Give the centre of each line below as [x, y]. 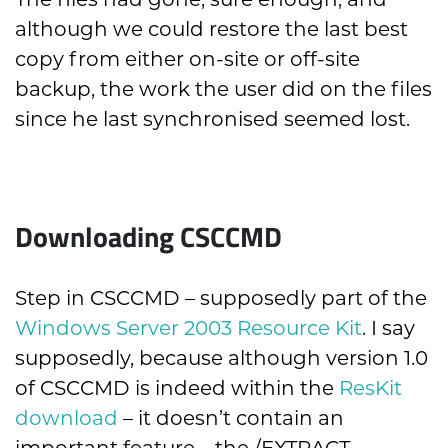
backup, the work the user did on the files [223, 90]
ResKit [370, 389]
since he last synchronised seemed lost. [212, 120]
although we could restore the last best [211, 30]
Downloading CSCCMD [148, 235]
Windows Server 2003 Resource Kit [188, 329]
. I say [388, 329]
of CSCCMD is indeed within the [177, 389]
